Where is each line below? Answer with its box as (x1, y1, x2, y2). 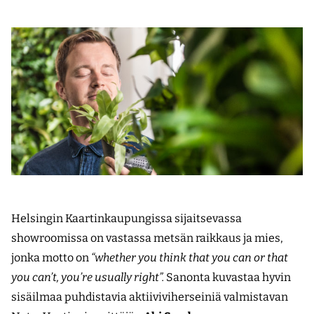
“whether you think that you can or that (91, 251, 288, 265)
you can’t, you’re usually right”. (11, 271, 164, 285)
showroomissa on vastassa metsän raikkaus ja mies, (11, 231, 283, 245)
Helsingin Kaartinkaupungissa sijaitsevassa (11, 212, 242, 226)
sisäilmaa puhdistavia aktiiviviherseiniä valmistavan (11, 290, 288, 304)
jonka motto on (11, 251, 91, 265)
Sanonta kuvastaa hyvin (164, 271, 291, 285)
